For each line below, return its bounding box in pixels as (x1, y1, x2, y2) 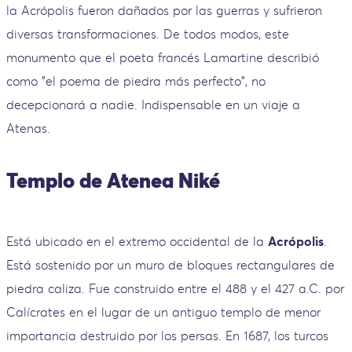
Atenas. (6, 119, 50, 136)
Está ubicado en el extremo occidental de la (6, 233, 268, 249)
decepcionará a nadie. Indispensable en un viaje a (6, 96, 300, 112)
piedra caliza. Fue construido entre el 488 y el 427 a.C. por (6, 280, 344, 296)
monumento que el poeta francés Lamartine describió (6, 49, 319, 65)
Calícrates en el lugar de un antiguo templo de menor (6, 304, 321, 320)
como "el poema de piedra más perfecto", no (6, 72, 266, 89)
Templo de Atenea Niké (6, 167, 220, 194)
